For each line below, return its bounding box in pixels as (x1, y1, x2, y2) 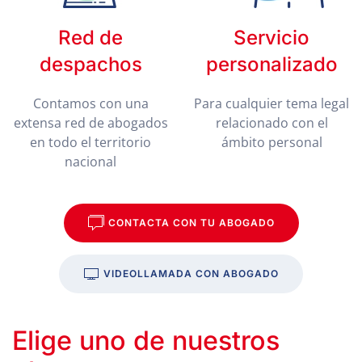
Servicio (234, 26, 309, 49)
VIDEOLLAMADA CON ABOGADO (103, 267, 279, 280)
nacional (65, 153, 116, 170)
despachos (39, 53, 142, 76)
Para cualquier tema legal (194, 95, 349, 112)
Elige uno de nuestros (12, 325, 280, 356)
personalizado (205, 53, 338, 76)
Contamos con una (32, 95, 149, 112)
